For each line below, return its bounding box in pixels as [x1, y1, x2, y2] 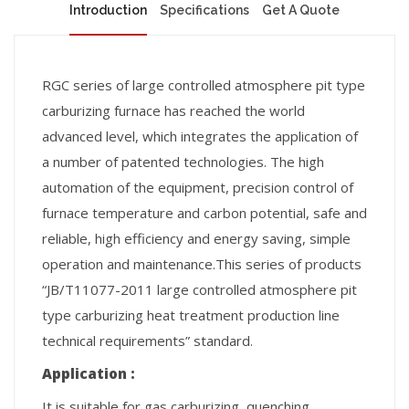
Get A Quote [262, 3, 340, 17]
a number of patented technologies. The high [42, 152, 324, 171]
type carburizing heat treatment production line [42, 306, 340, 324]
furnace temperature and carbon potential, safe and [42, 204, 367, 222]
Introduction [69, 3, 147, 17]
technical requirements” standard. [42, 331, 253, 350]
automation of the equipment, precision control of [42, 178, 353, 196]
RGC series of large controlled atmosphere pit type [42, 76, 365, 94]
